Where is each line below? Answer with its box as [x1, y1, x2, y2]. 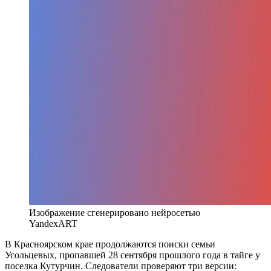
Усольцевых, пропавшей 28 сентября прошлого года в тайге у [5, 249, 260, 260]
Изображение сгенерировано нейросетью [29, 207, 200, 218]
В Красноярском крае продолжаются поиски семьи [5, 238, 215, 249]
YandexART [29, 218, 77, 229]
